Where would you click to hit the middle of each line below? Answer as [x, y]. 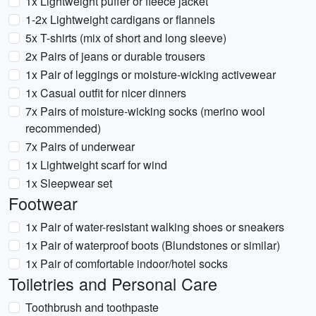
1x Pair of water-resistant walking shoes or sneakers [155, 227]
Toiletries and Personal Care [113, 284]
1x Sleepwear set [69, 183]
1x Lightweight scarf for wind [96, 165]
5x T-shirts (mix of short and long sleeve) [126, 38]
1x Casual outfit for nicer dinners [106, 93]
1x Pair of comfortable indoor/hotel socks [127, 263]
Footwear [43, 203]
